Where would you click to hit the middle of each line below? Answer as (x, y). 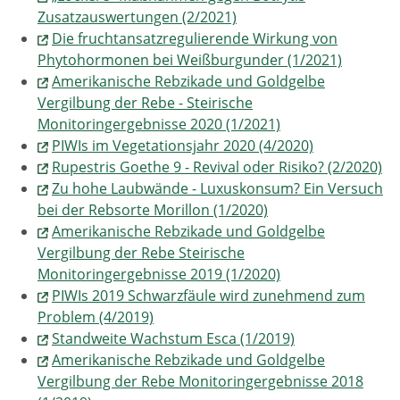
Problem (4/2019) (96, 317)
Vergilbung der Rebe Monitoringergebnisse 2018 (200, 381)
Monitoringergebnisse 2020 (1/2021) (159, 124)
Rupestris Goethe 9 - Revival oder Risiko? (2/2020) (217, 167)
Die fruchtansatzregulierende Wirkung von (195, 38)
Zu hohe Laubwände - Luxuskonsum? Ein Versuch (217, 188)
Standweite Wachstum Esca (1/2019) (173, 338)
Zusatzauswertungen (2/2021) (137, 17)
